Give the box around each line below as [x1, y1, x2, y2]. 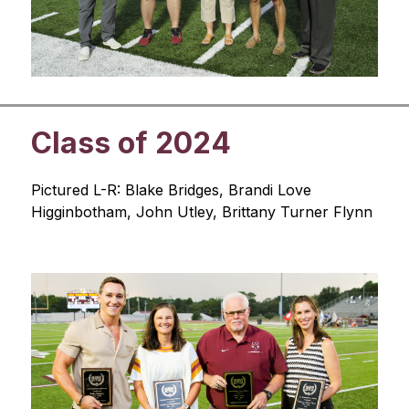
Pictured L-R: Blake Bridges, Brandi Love [30, 180, 311, 199]
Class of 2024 [30, 124, 231, 161]
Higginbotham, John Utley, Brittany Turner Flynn [30, 202, 372, 221]
